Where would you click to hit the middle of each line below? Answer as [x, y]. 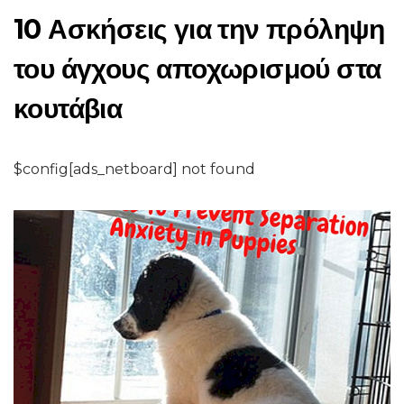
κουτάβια [68, 109]
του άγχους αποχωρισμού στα [197, 69]
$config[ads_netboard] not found [134, 169]
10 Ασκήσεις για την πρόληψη [199, 29]
